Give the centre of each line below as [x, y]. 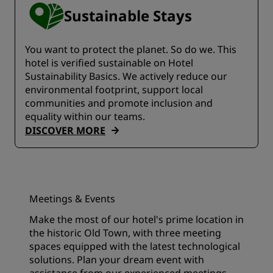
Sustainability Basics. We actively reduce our [126, 76]
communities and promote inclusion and [119, 103]
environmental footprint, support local [114, 90]
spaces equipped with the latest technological [135, 246]
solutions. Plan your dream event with [117, 260]
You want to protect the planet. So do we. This [131, 49]
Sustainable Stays [128, 16]
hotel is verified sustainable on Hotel [109, 63]
